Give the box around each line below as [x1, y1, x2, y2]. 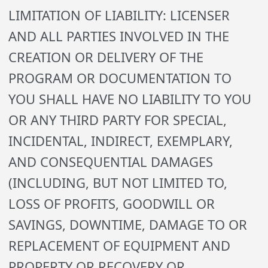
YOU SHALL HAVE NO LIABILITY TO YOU [8, 90, 252, 108]
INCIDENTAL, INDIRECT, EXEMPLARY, [8, 132, 233, 150]
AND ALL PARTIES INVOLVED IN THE [8, 27, 230, 45]
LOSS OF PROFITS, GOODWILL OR [8, 194, 215, 212]
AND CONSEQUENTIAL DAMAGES [8, 153, 214, 170]
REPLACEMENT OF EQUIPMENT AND [8, 236, 231, 254]
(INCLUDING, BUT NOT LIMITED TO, [8, 173, 228, 191]
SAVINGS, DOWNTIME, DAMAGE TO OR [8, 215, 248, 233]
